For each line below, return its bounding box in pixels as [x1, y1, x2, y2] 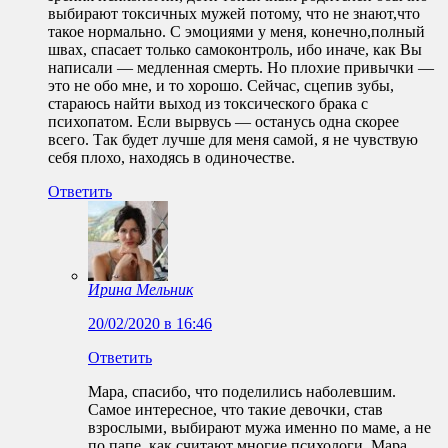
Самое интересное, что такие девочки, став [88, 401, 383, 419]
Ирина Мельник [88, 281, 193, 299]
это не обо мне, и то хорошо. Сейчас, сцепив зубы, [48, 77, 394, 95]
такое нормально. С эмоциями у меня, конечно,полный [48, 23, 425, 41]
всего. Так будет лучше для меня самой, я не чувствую [48, 131, 418, 149]
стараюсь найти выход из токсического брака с [48, 95, 368, 113]
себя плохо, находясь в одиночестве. [48, 149, 295, 167]
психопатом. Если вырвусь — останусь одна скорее [48, 113, 399, 131]
